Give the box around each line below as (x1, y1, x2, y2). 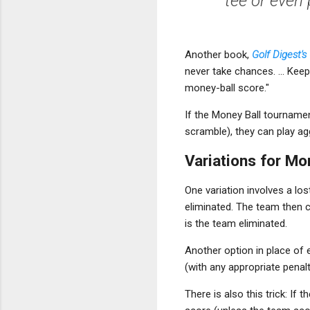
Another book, (185, 48, 252, 61)
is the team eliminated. (185, 217, 287, 230)
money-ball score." (185, 81, 269, 94)
